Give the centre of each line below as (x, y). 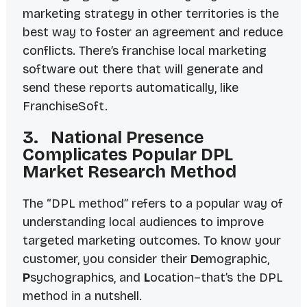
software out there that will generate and (143, 70)
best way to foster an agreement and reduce (152, 33)
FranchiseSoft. (65, 107)
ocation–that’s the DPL (216, 278)
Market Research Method (129, 172)
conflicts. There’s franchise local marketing (144, 51)
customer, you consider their (106, 259)
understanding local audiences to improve (143, 222)
